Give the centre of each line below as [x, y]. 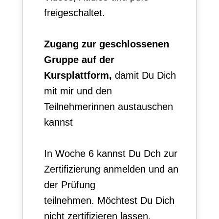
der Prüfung [69, 185]
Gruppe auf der [79, 59]
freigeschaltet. [74, 12]
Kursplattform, [78, 75]
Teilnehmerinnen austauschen [108, 106]
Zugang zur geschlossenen [106, 44]
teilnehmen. [70, 200]
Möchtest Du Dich [136, 200]
